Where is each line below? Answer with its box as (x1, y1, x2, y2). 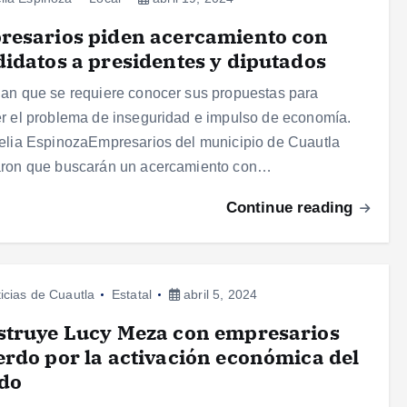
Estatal (111, 287, 153, 303)
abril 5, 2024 (179, 287, 258, 303)
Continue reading (225, 199, 358, 217)
